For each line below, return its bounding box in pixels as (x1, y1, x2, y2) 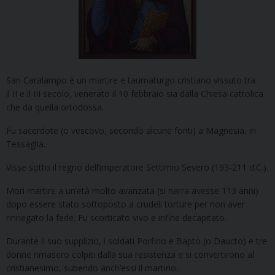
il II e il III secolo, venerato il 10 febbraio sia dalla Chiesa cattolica (6, 88, 263, 99)
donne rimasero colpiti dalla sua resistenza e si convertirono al (6, 249, 254, 260)
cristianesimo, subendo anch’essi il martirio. (6, 262, 178, 274)
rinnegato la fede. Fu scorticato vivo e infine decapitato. (6, 212, 227, 223)
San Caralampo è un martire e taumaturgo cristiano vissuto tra (6, 74, 255, 86)
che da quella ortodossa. (6, 101, 104, 113)
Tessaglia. (6, 138, 45, 150)
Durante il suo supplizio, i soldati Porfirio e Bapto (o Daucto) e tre (6, 235, 267, 247)
